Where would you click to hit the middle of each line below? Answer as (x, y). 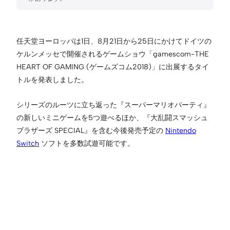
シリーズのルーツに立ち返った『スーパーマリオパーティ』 (113, 104)
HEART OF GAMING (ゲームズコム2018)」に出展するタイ (113, 66)
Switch (28, 143)
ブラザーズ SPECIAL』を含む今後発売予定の (91, 130)
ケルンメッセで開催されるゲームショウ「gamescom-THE (113, 54)
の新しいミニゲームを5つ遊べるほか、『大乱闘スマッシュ (112, 117)
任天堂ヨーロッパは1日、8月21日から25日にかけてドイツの (114, 41)
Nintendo (181, 130)
